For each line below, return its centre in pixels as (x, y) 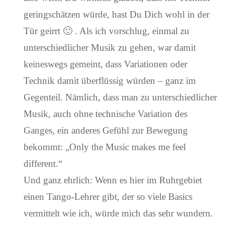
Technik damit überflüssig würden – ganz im (109, 81)
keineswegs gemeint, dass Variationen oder (105, 64)
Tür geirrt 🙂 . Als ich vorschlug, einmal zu (106, 31)
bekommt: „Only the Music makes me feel (104, 147)
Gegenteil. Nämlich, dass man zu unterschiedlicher (120, 97)
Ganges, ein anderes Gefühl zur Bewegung (105, 130)
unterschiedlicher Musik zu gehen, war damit (109, 47)
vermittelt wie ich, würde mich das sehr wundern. (118, 213)
